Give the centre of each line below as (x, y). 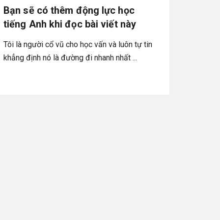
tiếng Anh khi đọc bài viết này (70, 24)
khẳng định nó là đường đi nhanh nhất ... (70, 57)
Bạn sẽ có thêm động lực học (69, 10)
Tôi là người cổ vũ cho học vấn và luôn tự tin (78, 44)
